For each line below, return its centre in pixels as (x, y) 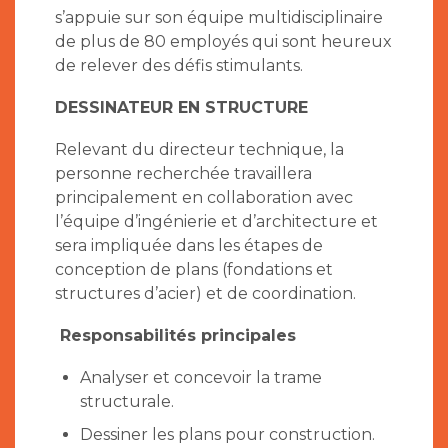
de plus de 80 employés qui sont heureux (223, 42)
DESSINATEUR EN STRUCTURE (181, 108)
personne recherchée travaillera (183, 174)
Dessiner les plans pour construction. (227, 435)
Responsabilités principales (178, 336)
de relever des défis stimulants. (179, 66)
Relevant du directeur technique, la (199, 150)
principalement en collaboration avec (204, 198)
